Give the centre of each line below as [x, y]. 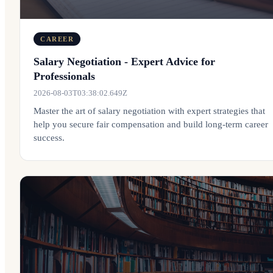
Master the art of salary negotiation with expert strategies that [149, 111]
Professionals [64, 76]
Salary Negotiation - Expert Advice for [124, 62]
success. [49, 138]
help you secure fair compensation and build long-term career [151, 124]
